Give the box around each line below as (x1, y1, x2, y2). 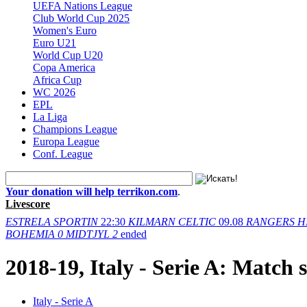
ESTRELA (5, 215, 51, 228)
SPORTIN (53, 215, 98, 228)
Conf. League (33, 147, 93, 160)
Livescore (5, 197, 50, 210)
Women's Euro (33, 24, 97, 36)
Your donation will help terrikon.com (5, 185, 177, 197)
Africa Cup (33, 73, 82, 86)
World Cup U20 (33, 49, 103, 61)
